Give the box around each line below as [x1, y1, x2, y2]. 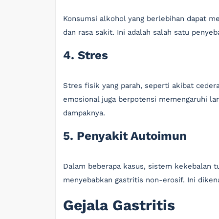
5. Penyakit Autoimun [63, 129, 187, 143]
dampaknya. [63, 109, 105, 117]
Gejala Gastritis [63, 197, 175, 214]
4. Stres [63, 48, 108, 62]
